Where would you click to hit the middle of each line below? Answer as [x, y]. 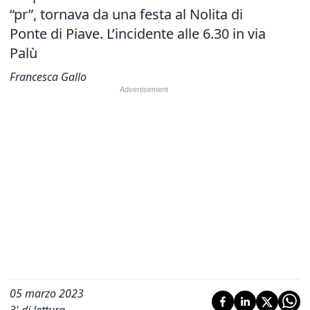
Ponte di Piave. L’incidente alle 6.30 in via [138, 34]
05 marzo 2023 [47, 293]
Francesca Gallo [48, 77]
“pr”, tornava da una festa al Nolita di [126, 14]
